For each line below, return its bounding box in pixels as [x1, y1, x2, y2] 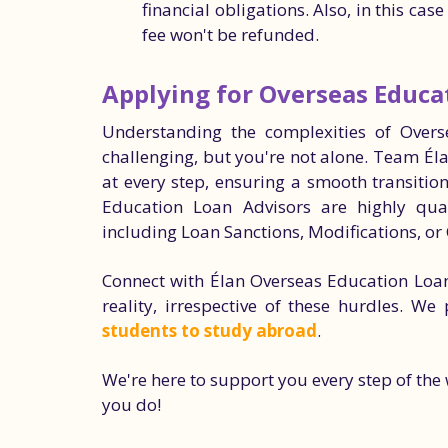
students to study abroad [102, 319, 317, 342]
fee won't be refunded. [142, 23, 319, 46]
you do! [102, 393, 161, 416]
